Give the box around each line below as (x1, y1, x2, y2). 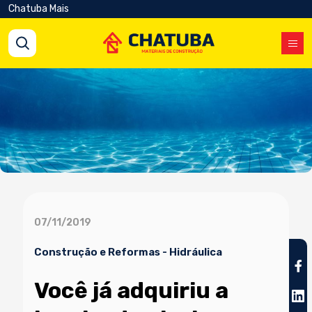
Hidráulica (169, 246, 223, 258)
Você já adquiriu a (34, 277, 229, 304)
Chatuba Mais (8, 3, 69, 15)
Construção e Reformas (34, 246, 161, 258)
